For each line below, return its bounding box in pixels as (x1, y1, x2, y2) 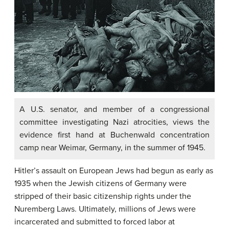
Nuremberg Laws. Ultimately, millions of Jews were (14, 203, 196, 214)
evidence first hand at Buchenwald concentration (19, 129, 210, 140)
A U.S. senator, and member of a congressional (19, 104, 210, 114)
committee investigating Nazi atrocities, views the (19, 117, 210, 127)
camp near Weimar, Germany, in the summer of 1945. (19, 142, 205, 153)
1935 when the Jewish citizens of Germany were (14, 178, 187, 189)
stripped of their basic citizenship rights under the (14, 191, 191, 201)
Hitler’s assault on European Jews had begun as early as (14, 165, 213, 176)
